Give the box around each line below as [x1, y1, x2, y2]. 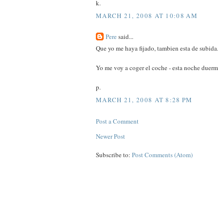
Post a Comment [96, 116, 139, 126]
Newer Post [96, 131, 125, 141]
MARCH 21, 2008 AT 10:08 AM [96, 11, 198, 20]
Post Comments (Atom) [132, 150, 193, 159]
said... [117, 32, 133, 41]
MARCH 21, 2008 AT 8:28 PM [96, 95, 193, 104]
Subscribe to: [96, 150, 132, 159]
